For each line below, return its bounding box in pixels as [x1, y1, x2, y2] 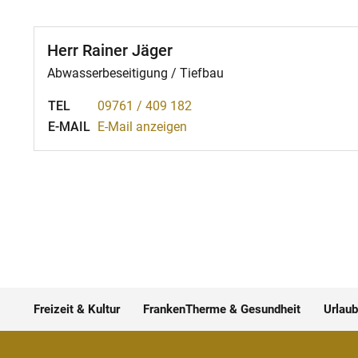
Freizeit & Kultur [34, 302, 120, 316]
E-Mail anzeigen [97, 119, 187, 134]
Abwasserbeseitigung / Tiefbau [47, 66, 224, 81]
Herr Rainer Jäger [47, 41, 173, 60]
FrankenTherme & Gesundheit [143, 302, 300, 316]
